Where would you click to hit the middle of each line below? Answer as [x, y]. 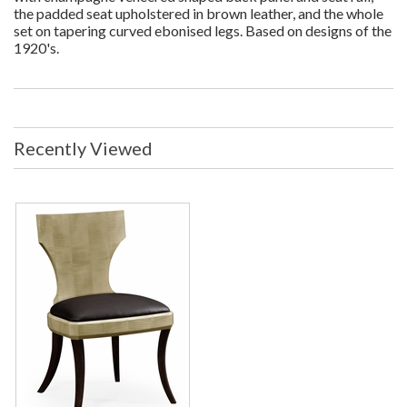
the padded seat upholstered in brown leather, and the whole [199, 14]
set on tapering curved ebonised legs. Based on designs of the [203, 31]
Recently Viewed [83, 149]
